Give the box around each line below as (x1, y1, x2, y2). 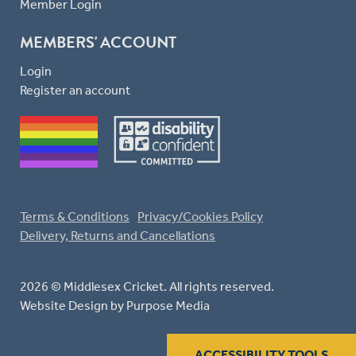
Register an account (20, 82, 130, 98)
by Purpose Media (108, 297, 210, 313)
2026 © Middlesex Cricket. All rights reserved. (20, 278, 274, 294)
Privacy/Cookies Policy (137, 208, 263, 224)
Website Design (20, 297, 108, 313)
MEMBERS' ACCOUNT (20, 29, 176, 54)
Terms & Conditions (20, 208, 130, 224)
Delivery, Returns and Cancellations (20, 227, 215, 243)
